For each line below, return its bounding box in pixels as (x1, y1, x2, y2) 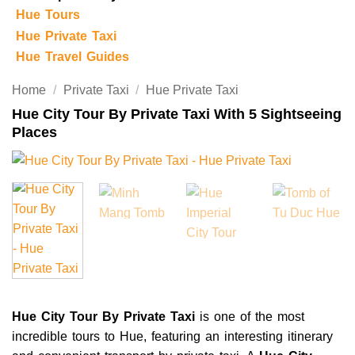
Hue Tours (15, 8, 80, 21)
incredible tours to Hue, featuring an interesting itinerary (12, 329, 333, 343)
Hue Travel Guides (15, 50, 129, 64)
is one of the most (195, 309, 304, 323)
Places (12, 124, 57, 141)
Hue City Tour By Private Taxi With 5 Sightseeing (12, 106, 342, 123)
